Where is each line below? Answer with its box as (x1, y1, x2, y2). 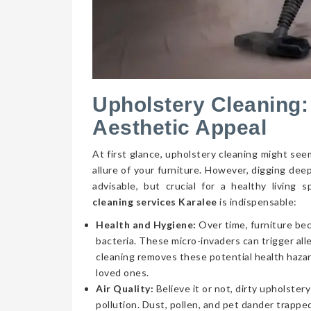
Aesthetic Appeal (92, 116, 267, 139)
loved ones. (96, 267, 149, 278)
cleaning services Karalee (92, 196, 217, 208)
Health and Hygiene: (96, 219, 199, 230)
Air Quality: (96, 283, 156, 294)
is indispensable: (217, 196, 297, 208)
